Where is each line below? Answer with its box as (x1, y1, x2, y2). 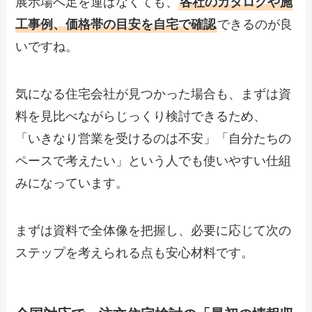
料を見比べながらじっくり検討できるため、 (15, 109, 267, 123)
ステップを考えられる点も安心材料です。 (15, 245, 254, 260)
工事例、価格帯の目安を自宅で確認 (15, 17, 217, 31)
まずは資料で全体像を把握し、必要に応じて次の (15, 223, 292, 237)
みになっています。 (15, 175, 129, 190)
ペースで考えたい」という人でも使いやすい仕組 (15, 153, 292, 168)
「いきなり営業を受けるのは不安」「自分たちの (15, 131, 292, 146)
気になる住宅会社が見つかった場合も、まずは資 (15, 86, 292, 101)
